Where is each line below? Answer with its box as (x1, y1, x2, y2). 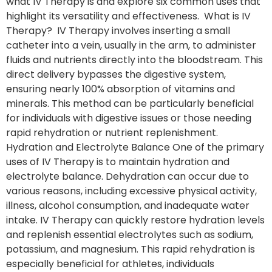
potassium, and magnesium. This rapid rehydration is (6, 242, 255, 257)
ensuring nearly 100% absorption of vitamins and (6, 82, 235, 97)
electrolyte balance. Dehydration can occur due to (6, 169, 249, 184)
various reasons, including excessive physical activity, (6, 184, 257, 199)
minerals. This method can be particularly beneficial (6, 97, 254, 111)
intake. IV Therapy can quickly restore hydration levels (6, 213, 265, 228)
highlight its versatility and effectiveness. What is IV (6, 9, 251, 24)
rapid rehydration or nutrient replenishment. (6, 126, 220, 140)
